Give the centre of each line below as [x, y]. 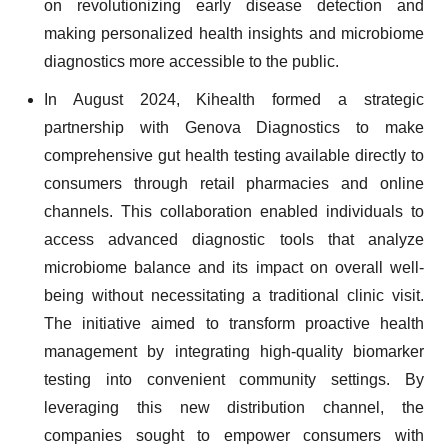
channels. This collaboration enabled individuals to [234, 211]
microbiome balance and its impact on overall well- [234, 267]
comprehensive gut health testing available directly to [234, 155]
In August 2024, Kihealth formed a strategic [234, 99]
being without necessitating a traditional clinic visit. [234, 295]
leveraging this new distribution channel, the [234, 407]
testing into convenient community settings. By [234, 379]
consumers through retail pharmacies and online [234, 183]
